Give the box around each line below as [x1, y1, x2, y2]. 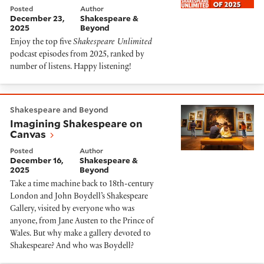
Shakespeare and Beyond [10, 104, 108, 115]
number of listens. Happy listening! [10, 62, 131, 72]
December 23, [10, 13, 64, 24]
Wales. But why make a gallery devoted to [10, 230, 151, 239]
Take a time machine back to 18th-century [10, 180, 154, 190]
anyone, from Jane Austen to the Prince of [10, 217, 154, 227]
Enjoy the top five [10, 38, 73, 47]
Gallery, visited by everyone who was [10, 205, 134, 214]
